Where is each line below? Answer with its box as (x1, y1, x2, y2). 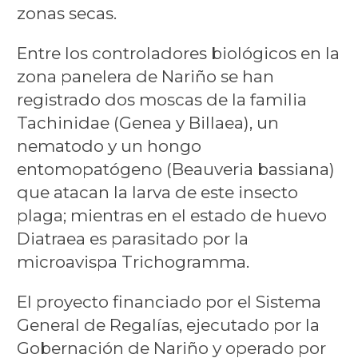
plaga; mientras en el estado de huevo (16, 205, 327, 225)
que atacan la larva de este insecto (16, 181, 298, 202)
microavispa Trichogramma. (16, 251, 249, 272)
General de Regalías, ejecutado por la (16, 314, 320, 335)
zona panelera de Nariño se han (16, 66, 274, 86)
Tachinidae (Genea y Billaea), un (16, 112, 279, 133)
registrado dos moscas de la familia (16, 89, 307, 109)
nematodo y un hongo (16, 135, 201, 156)
